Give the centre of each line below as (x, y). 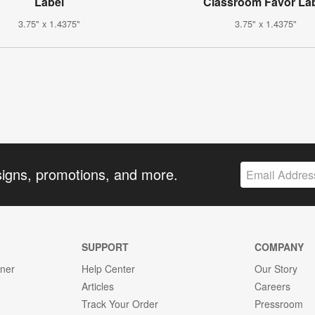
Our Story (276, 268)
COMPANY (279, 246)
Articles (97, 286)
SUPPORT (105, 246)
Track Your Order (120, 303)
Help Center (108, 268)
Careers (273, 286)
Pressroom (279, 303)
